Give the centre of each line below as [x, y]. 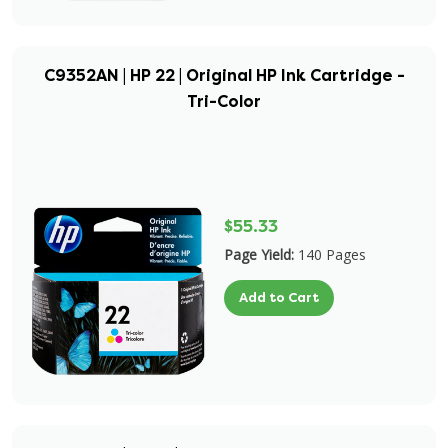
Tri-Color [224, 101]
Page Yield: [259, 254]
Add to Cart [279, 297]
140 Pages [332, 254]
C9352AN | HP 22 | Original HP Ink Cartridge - [224, 75]
